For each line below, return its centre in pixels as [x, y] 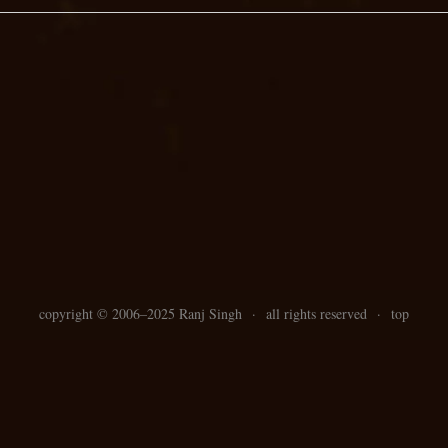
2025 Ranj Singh [196, 313]
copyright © [75, 313]
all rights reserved [318, 313]
